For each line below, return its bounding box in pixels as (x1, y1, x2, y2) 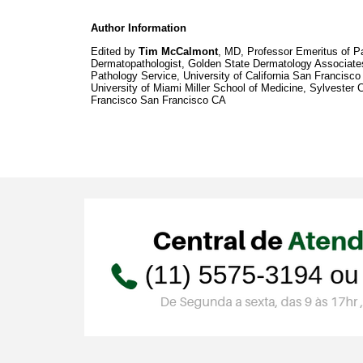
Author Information (91, 21, 186, 34)
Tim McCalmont (139, 45, 218, 58)
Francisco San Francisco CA (91, 94, 226, 107)
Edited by (91, 45, 139, 58)
